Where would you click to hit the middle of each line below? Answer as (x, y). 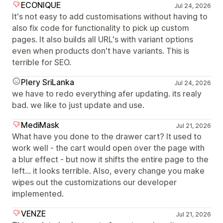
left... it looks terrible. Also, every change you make (108, 171)
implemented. (38, 194)
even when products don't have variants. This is (101, 51)
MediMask (40, 125)
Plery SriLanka (48, 82)
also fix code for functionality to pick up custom (101, 28)
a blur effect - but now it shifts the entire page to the (110, 159)
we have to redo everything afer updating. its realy (107, 94)
